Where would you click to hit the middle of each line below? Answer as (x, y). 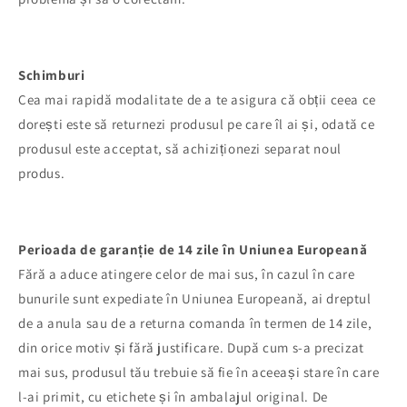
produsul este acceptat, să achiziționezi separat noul (180, 149)
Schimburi (52, 75)
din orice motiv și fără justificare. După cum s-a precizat (191, 348)
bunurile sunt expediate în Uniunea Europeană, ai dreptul (195, 299)
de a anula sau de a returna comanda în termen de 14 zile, (195, 323)
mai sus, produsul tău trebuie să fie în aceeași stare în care (199, 372)
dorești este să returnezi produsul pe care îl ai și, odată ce (197, 124)
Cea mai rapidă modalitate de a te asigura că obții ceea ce (197, 100)
